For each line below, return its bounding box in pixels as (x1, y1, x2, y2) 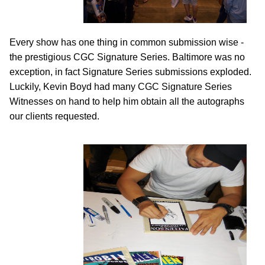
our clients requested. (9, 111, 99, 121)
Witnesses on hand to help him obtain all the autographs (9, 96, 244, 106)
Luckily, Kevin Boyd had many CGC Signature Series (9, 82, 232, 92)
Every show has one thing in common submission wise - (9, 37, 244, 47)
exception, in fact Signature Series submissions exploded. (9, 67, 251, 77)
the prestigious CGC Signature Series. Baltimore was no (9, 52, 245, 62)
